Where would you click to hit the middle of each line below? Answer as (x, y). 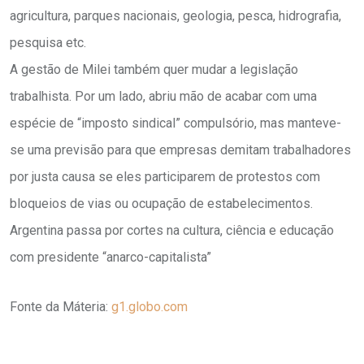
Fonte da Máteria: (61, 307)
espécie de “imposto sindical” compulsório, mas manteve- (175, 123)
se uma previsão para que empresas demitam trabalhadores (180, 150)
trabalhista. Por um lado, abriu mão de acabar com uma (163, 97)
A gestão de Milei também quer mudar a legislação (154, 70)
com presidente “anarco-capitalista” (110, 258)
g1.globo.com (149, 307)
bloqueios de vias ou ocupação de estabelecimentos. (161, 204)
